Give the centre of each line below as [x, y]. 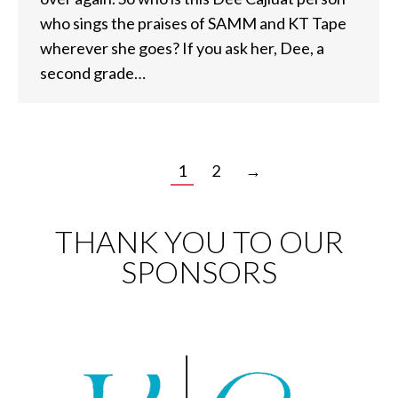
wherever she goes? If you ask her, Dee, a [182, 48]
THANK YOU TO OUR [199, 241]
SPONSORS [199, 271]
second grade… [93, 73]
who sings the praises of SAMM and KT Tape [193, 24]
